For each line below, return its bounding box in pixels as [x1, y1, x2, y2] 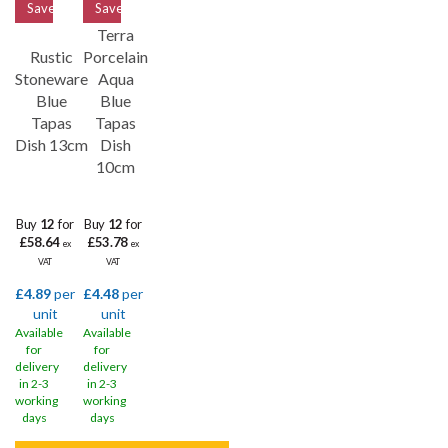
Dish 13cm [15, 135, 88, 154]
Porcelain [83, 47, 148, 66]
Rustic [30, 47, 73, 66]
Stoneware [15, 69, 88, 88]
